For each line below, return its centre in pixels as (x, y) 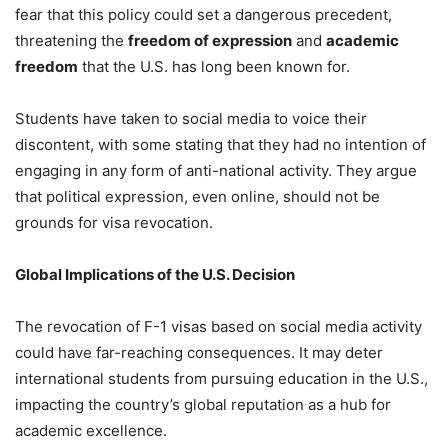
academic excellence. (91, 430)
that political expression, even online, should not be (197, 196)
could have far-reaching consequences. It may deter (199, 352)
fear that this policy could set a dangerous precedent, (203, 14)
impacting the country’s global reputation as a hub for (203, 404)
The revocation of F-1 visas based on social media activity (218, 326)
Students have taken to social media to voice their (191, 118)
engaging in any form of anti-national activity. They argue (216, 170)
